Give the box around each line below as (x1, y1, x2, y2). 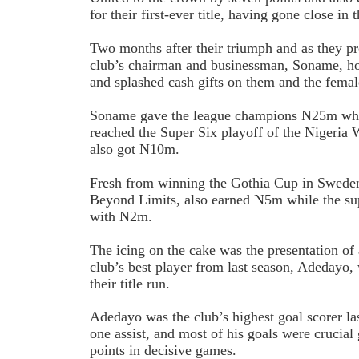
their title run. (90, 275, 171, 292)
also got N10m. (90, 140, 180, 157)
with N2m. (90, 208, 153, 224)
